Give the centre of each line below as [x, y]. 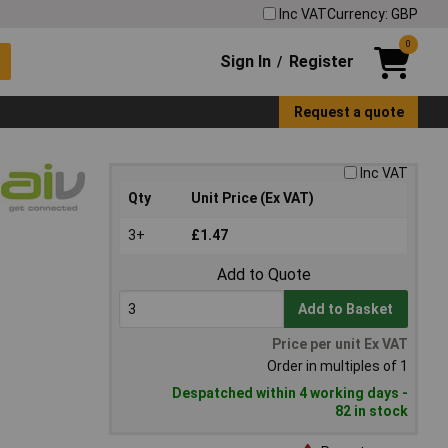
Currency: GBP [372, 13]
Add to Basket [346, 309]
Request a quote [348, 111]
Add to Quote [263, 275]
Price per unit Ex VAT [340, 344]
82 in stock [371, 411]
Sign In [246, 61]
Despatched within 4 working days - [290, 393]
